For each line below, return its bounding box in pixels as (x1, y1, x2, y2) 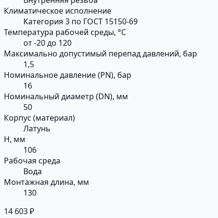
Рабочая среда (4, 155, 60, 166)
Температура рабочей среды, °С (4, 26, 126, 37)
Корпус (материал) (4, 112, 75, 123)
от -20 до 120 (23, 37, 72, 48)
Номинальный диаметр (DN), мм (4, 91, 128, 102)
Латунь (23, 123, 51, 134)
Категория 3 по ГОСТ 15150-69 (23, 16, 138, 27)
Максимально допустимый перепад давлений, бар (4, 48, 197, 59)
